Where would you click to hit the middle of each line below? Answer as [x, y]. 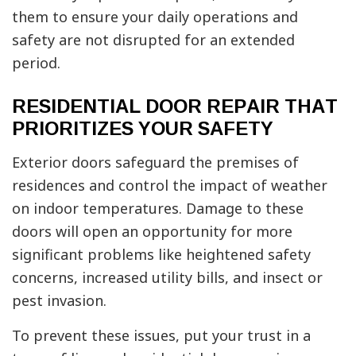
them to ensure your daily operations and [155, 16]
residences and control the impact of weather [170, 185]
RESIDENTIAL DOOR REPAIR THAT [175, 105]
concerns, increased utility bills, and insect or [167, 277]
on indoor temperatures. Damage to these [158, 208]
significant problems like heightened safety [161, 254]
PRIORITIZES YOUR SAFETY [143, 128]
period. [36, 62]
